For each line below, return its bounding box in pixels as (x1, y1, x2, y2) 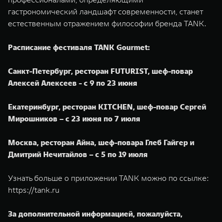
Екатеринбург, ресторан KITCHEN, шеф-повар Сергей (8, 102, 206, 111)
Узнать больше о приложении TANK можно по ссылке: (8, 173, 209, 183)
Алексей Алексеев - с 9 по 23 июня (8, 78, 137, 88)
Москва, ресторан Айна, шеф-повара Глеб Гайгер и (8, 137, 194, 147)
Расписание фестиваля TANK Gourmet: (8, 42, 150, 52)
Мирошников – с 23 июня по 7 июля (8, 113, 140, 123)
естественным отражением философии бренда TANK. (8, 18, 206, 28)
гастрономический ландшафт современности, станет (8, 6, 203, 16)
